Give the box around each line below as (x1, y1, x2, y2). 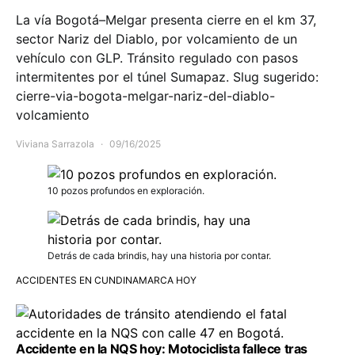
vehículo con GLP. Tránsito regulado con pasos (16, 49, 298, 66)
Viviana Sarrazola (16, 137, 94, 150)
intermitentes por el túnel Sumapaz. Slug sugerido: (16, 68, 319, 85)
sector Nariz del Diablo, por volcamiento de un (16, 30, 297, 47)
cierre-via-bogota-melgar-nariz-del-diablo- (16, 87, 275, 104)
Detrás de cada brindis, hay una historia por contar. (48, 250, 271, 262)
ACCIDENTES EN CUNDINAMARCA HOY (16, 274, 197, 287)
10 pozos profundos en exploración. (48, 185, 204, 197)
